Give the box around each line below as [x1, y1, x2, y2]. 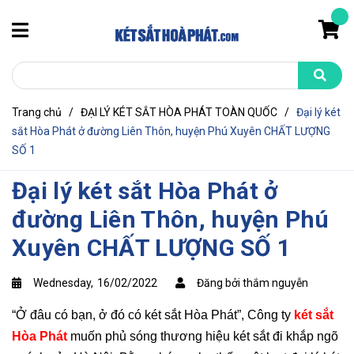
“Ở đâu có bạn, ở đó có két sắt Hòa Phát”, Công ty [12, 308, 294, 322]
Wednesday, [33, 277, 96, 289]
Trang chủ [12, 106, 62, 119]
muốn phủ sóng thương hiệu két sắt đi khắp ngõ [67, 330, 338, 343]
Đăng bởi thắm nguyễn [197, 277, 308, 289]
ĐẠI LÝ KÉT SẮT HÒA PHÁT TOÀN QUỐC [81, 106, 277, 119]
